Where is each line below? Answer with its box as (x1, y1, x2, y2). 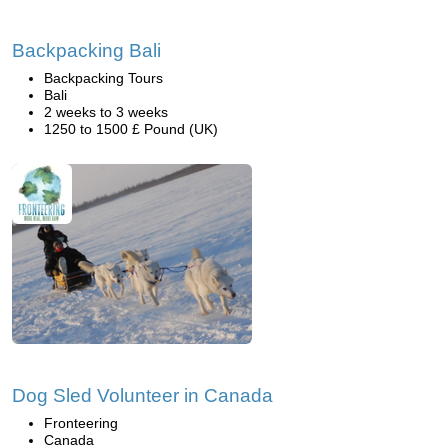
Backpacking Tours (44, 70, 163, 86)
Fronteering (44, 415, 118, 431)
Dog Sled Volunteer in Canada (12, 385, 273, 406)
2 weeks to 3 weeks (44, 104, 168, 120)
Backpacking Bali (12, 40, 161, 61)
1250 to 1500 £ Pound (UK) (44, 121, 218, 137)
